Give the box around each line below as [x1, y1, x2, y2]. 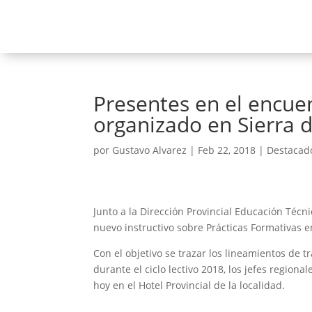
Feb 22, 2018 [198, 143, 256, 157]
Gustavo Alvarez [112, 143, 187, 157]
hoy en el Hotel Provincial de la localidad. [93, 279, 286, 292]
